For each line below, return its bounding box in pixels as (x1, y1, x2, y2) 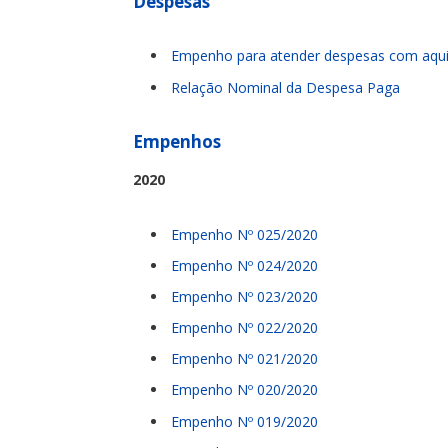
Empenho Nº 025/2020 (171, 224, 318, 244)
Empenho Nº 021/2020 (171, 349, 318, 369)
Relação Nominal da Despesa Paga (171, 77, 400, 97)
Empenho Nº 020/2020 (171, 380, 318, 400)
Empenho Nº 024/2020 (171, 255, 318, 275)
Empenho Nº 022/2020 (171, 318, 318, 338)
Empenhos (133, 130, 221, 154)
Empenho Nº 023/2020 (171, 286, 318, 306)
